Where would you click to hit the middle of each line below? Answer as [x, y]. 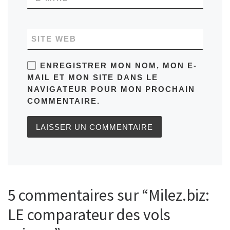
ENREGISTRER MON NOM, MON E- [118, 65]
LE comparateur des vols [89, 214]
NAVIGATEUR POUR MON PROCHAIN [111, 89]
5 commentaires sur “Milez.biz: [109, 195]
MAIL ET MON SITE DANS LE [92, 77]
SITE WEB [54, 39]
